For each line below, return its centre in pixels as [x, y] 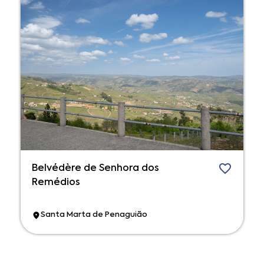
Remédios [56, 182]
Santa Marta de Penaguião [94, 215]
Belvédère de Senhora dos [95, 168]
